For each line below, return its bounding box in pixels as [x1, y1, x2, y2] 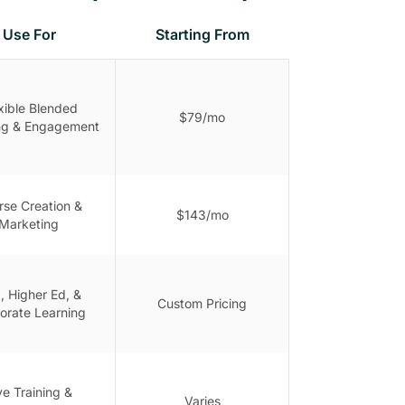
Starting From [155, 24, 250, 43]
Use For [2, 24, 56, 43]
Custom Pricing [157, 295, 247, 311]
